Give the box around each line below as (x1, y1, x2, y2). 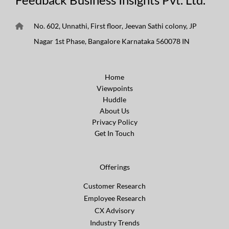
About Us (100, 106, 129, 115)
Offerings (99, 162, 130, 171)
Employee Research (83, 193, 146, 202)
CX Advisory (95, 205, 134, 215)
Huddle (103, 95, 126, 104)
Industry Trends (89, 218, 140, 227)
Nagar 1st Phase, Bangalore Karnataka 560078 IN (34, 36, 190, 45)
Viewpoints (96, 83, 133, 93)
